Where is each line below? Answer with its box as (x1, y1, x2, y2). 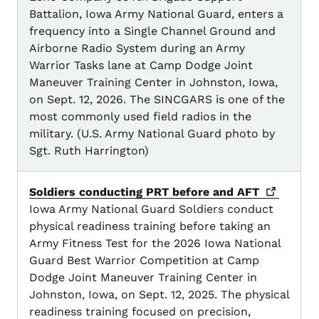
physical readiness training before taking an (29, 219, 271, 234)
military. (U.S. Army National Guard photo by (29, 127, 275, 141)
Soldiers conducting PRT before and (29, 185, 237, 199)
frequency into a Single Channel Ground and (29, 24, 276, 38)
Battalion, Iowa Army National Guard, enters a (29, 7, 283, 21)
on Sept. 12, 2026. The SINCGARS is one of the (29, 93, 285, 107)
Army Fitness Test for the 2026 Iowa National (29, 236, 281, 251)
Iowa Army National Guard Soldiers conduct (29, 202, 273, 216)
